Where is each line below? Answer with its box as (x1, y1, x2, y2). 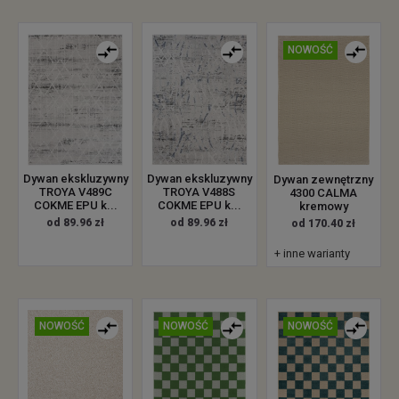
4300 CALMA (289, 185, 358, 199)
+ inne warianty (273, 246, 350, 260)
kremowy (298, 199, 348, 213)
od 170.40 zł (291, 216, 356, 230)
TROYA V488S (163, 185, 236, 199)
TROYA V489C (38, 184, 112, 199)
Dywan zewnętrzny (273, 172, 374, 186)
